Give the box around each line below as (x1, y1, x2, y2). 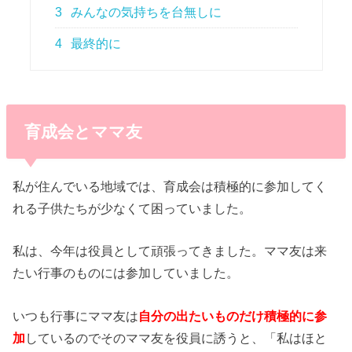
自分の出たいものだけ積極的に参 (138, 308, 328, 323)
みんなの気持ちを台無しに (68, 5, 222, 19)
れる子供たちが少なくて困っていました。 (13, 201, 252, 216)
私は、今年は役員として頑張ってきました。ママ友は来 (13, 244, 328, 258)
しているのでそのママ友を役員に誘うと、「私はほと (25, 330, 328, 345)
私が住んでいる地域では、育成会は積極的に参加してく (13, 179, 328, 194)
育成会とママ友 (24, 122, 142, 141)
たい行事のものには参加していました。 (13, 266, 240, 280)
